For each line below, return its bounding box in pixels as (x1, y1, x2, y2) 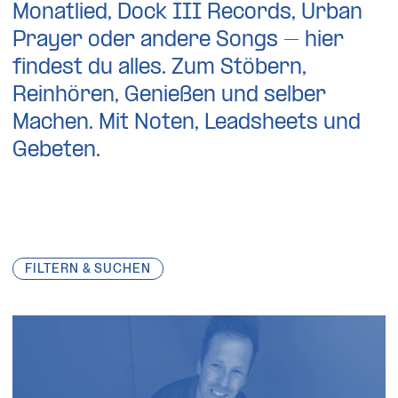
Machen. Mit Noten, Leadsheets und (12, 111, 362, 134)
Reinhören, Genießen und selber (12, 84, 327, 107)
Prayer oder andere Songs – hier (12, 28, 345, 52)
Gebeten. (12, 139, 101, 162)
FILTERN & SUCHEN (25, 260, 151, 275)
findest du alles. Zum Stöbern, (12, 56, 307, 79)
